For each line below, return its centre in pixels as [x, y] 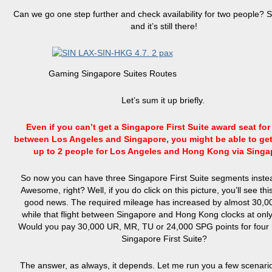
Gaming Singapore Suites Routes [112, 73]
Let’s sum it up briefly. [164, 100]
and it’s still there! [164, 26]
